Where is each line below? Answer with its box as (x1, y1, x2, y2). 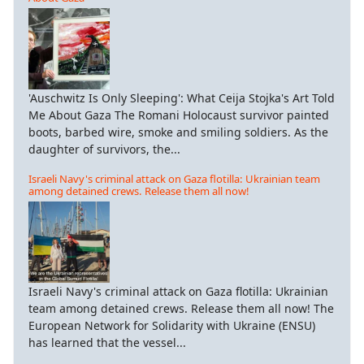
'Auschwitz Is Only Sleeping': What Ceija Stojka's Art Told (28, 89, 335, 106)
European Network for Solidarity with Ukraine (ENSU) (28, 317, 315, 333)
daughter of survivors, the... (28, 141, 180, 157)
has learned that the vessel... (28, 334, 186, 350)
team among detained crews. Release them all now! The (28, 300, 334, 316)
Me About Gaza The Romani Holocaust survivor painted (28, 106, 329, 123)
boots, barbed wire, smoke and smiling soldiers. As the (28, 123, 328, 140)
